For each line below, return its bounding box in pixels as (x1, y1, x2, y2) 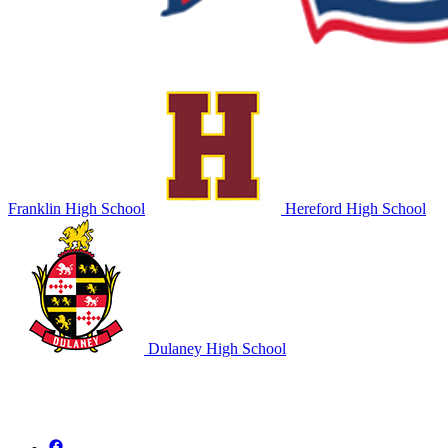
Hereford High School (281, 200, 426, 218)
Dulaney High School (144, 340, 286, 358)
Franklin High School (8, 200, 145, 218)
